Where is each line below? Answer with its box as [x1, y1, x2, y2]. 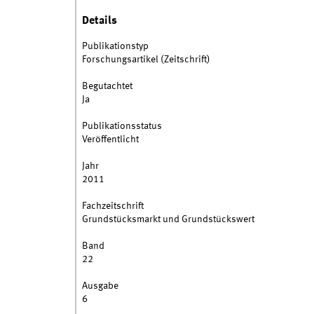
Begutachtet [81, 81, 132, 92]
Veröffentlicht [81, 135, 139, 145]
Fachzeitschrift [81, 201, 144, 212]
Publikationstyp [81, 41, 149, 52]
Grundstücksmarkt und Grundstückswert [81, 214, 254, 225]
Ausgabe [81, 281, 118, 292]
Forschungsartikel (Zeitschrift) [81, 55, 210, 65]
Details [81, 14, 117, 27]
